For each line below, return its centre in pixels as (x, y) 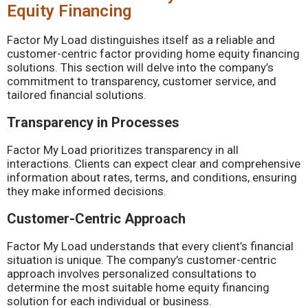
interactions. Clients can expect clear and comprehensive (154, 164)
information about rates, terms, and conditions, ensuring (152, 177)
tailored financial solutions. (77, 95)
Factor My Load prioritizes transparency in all (123, 150)
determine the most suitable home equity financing (138, 287)
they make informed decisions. (87, 191)
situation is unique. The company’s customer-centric (142, 260)
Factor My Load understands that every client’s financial (150, 246)
